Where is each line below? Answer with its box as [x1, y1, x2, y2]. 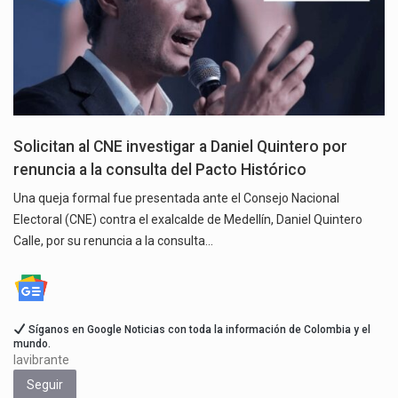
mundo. [13, 338, 51, 351]
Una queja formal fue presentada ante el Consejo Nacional [13, 191, 339, 206]
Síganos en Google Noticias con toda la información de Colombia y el [25, 323, 370, 337]
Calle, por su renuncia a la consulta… [13, 234, 213, 249]
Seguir [27, 378, 63, 393]
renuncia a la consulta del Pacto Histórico [13, 161, 306, 179]
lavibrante [13, 353, 69, 368]
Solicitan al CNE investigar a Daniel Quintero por [13, 138, 347, 156]
